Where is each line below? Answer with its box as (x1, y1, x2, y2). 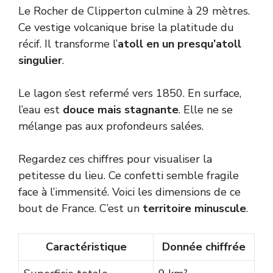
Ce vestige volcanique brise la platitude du (18, 20, 234, 35)
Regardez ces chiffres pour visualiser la (18, 152, 212, 167)
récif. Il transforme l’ (18, 37, 118, 52)
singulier (18, 53, 62, 68)
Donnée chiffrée (162, 239, 246, 255)
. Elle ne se (179, 102, 233, 118)
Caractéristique (45, 239, 127, 255)
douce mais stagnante (63, 102, 179, 118)
